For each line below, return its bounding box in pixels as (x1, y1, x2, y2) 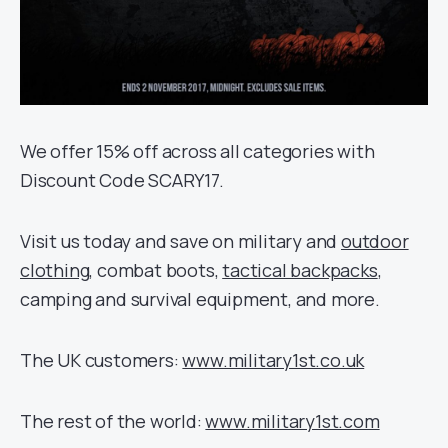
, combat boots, (89, 258, 223, 282)
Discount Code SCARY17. (20, 168, 224, 192)
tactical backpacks (222, 258, 378, 282)
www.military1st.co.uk (182, 348, 365, 372)
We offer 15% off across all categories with (20, 139, 375, 163)
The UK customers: (20, 348, 183, 372)
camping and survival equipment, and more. (20, 287, 380, 311)
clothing (20, 258, 90, 282)
